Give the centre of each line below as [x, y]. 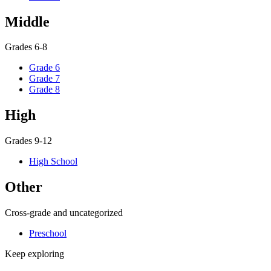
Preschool [48, 233]
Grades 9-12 [28, 141]
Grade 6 [44, 68]
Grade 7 [44, 79]
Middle [27, 21]
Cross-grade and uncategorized [64, 213]
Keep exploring [34, 254]
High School [53, 162]
